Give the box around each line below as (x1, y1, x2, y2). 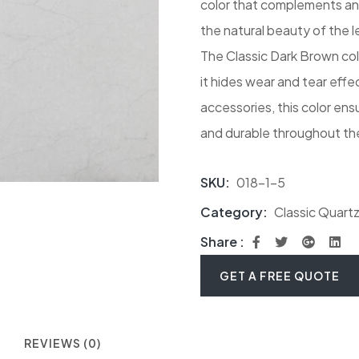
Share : (200, 233, 244, 250)
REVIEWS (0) (24, 336, 101, 350)
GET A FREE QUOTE (219, 268, 340, 283)
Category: (200, 204, 270, 220)
